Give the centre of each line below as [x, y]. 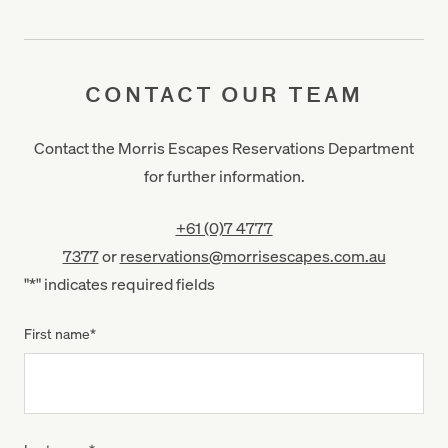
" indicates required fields [125, 283]
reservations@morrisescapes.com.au [252, 255]
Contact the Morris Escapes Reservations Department [224, 147]
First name [57, 333]
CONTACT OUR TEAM [224, 95]
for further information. [224, 175]
